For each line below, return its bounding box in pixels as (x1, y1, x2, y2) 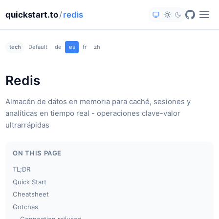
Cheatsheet (13, 190, 49, 198)
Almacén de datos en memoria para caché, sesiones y (5, 96, 191, 106)
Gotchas (13, 202, 39, 211)
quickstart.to (5, 9, 59, 20)
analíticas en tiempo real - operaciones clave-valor (5, 108, 181, 118)
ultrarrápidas (5, 120, 50, 130)
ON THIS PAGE (13, 149, 62, 157)
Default (28, 44, 47, 51)
